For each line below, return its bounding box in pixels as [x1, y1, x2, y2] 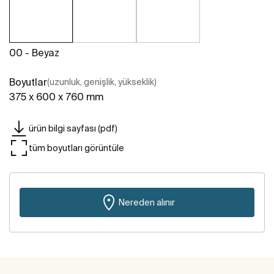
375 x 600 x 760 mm [9, 91, 103, 103]
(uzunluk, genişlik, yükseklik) [47, 77, 157, 87]
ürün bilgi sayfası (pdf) [29, 123, 117, 133]
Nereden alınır [119, 197, 175, 207]
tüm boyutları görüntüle [29, 143, 124, 153]
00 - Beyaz [9, 47, 59, 59]
